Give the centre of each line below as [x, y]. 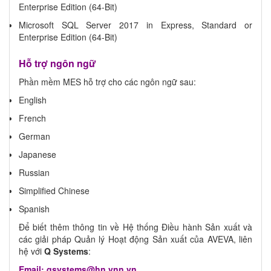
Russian [34, 172]
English [33, 100]
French [32, 118]
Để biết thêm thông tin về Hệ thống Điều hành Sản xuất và [135, 227]
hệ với [31, 251]
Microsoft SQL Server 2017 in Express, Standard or [135, 24]
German [34, 136]
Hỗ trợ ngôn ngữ [57, 63]
